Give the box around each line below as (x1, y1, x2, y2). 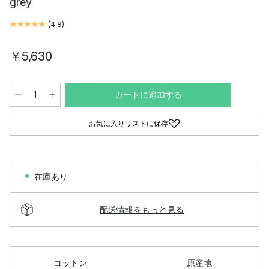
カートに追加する (114, 89, 182, 100)
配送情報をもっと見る (100, 204, 184, 215)
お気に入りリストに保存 (89, 118, 168, 128)
